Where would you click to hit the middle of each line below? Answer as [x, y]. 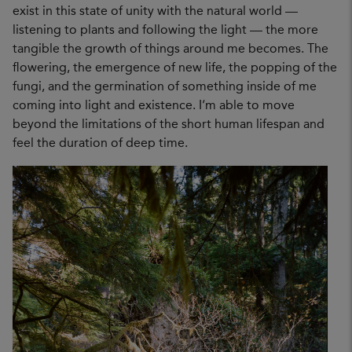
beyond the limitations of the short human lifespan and [169, 125]
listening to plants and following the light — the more [165, 31]
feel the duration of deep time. [100, 144]
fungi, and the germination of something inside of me [165, 88]
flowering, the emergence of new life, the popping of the [175, 69]
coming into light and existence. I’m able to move [154, 106]
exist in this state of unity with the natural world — [155, 12]
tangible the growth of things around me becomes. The [170, 50]
